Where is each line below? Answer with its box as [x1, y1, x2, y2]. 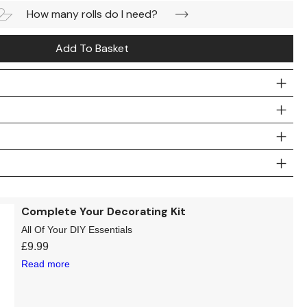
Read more [21, 258, 71, 269]
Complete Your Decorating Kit [21, 204, 186, 219]
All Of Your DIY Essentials [21, 223, 133, 235]
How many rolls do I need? [27, 6, 158, 21]
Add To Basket [56, 40, 130, 56]
